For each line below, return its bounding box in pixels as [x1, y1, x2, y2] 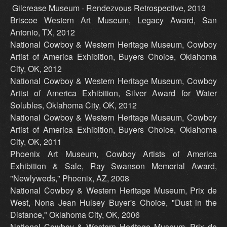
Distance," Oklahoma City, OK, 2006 [10, 209, 140, 221]
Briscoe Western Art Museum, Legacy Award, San [10, 14, 217, 26]
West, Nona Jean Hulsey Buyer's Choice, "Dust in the [10, 197, 217, 209]
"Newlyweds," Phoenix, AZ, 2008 [10, 172, 129, 184]
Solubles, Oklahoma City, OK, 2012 [10, 99, 137, 111]
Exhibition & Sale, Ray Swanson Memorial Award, [10, 160, 217, 172]
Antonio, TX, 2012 [10, 26, 75, 39]
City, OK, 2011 [10, 136, 62, 148]
